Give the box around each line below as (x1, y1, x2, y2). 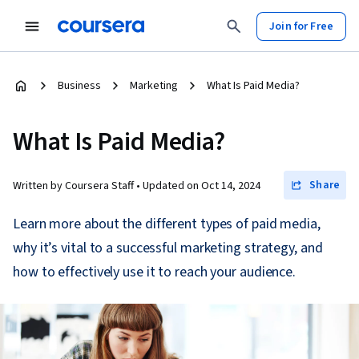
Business (58, 78, 101, 94)
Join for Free (269, 18, 333, 34)
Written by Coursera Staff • (13, 178, 143, 194)
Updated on (143, 178, 201, 194)
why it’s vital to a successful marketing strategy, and (13, 238, 323, 258)
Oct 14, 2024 (201, 178, 260, 194)
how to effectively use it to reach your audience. (13, 262, 296, 282)
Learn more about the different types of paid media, (13, 214, 321, 234)
